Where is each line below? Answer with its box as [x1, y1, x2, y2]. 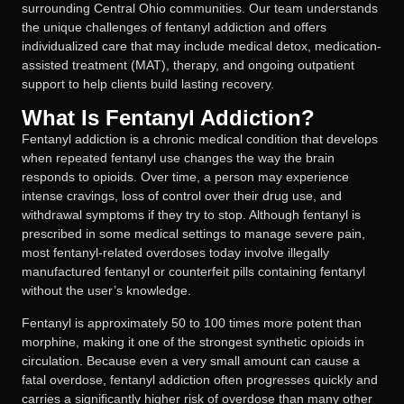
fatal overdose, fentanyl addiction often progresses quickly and [22, 372, 378, 387]
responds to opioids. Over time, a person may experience [22, 170, 349, 185]
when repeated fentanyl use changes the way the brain [22, 151, 335, 166]
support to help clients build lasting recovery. [22, 77, 274, 92]
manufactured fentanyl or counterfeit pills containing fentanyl [22, 264, 365, 280]
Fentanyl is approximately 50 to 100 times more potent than [22, 315, 362, 330]
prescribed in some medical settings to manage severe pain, [22, 226, 365, 242]
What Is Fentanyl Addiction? [22, 106, 315, 131]
